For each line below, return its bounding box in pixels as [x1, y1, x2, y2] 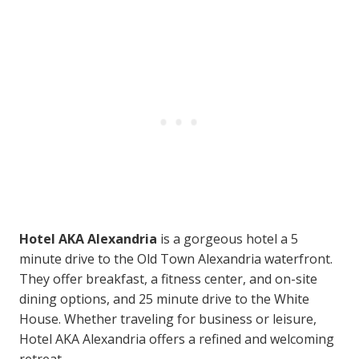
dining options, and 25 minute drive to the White [19, 289, 309, 308]
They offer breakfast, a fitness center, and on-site [19, 269, 317, 288]
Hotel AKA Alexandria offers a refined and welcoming [19, 329, 334, 348]
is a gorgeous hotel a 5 [157, 229, 298, 248]
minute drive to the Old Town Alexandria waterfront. [19, 249, 333, 268]
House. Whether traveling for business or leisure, [19, 309, 317, 328]
